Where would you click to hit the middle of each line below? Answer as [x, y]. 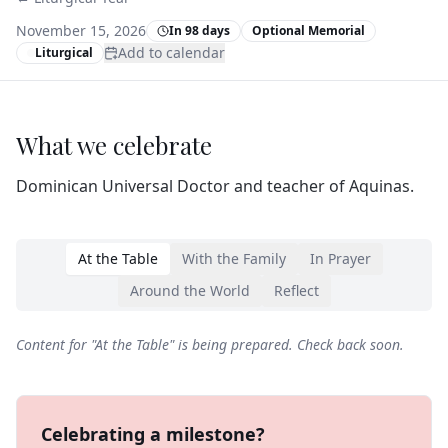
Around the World [189, 290]
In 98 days [199, 30]
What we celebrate [114, 145]
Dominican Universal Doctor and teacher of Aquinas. [215, 186]
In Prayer [340, 258]
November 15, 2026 [81, 30]
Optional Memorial [308, 30]
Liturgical [64, 52]
